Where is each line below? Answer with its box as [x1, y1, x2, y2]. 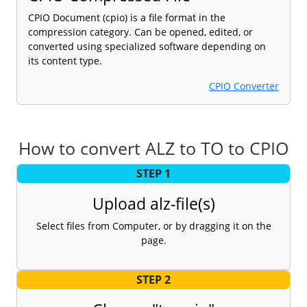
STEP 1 [136, 166, 171, 182]
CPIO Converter [209, 79, 279, 93]
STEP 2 [136, 272, 171, 288]
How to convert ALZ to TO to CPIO [19, 136, 288, 160]
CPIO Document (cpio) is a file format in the [28, 10, 225, 24]
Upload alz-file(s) [92, 192, 215, 214]
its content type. [28, 53, 102, 67]
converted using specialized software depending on [28, 39, 266, 53]
